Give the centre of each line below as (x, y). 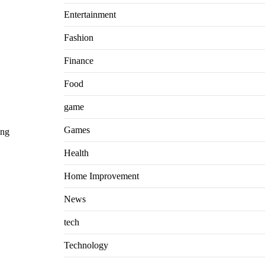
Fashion (78, 38)
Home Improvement (101, 176)
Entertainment (90, 14)
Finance (78, 61)
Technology (86, 245)
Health (76, 153)
